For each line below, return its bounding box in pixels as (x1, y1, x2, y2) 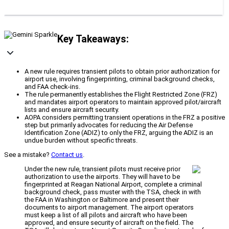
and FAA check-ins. (25, 83, 80, 91)
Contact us (51, 151, 83, 159)
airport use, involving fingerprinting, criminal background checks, (25, 75, 215, 83)
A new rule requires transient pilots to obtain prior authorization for (25, 67, 220, 76)
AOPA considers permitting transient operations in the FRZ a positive (25, 113, 225, 122)
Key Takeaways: (57, 33, 129, 45)
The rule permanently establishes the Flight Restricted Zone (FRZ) (25, 90, 217, 99)
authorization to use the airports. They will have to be (25, 173, 180, 181)
